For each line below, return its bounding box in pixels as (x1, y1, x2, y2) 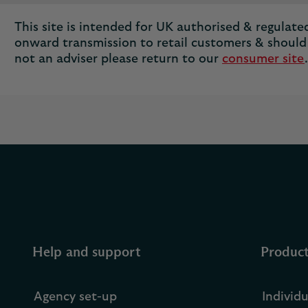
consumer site (222, 53, 305, 65)
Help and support (32, 245, 141, 259)
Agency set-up (34, 291, 117, 303)
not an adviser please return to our (14, 53, 222, 65)
